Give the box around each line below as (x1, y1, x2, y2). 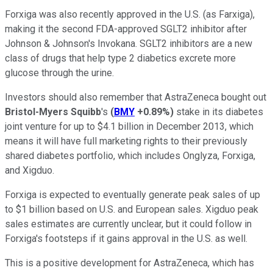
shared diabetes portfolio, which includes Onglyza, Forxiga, (5, 149, 255, 161)
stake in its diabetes (174, 105, 263, 118)
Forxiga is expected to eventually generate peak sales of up (5, 188, 260, 200)
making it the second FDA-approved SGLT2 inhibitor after (5, 23, 247, 35)
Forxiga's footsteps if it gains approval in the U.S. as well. (5, 232, 247, 244)
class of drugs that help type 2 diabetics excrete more (5, 52, 236, 64)
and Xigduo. (5, 164, 54, 176)
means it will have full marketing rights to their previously (5, 135, 247, 147)
